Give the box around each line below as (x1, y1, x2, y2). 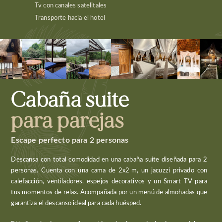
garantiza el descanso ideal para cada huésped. (11, 200, 142, 207)
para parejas (11, 108, 124, 134)
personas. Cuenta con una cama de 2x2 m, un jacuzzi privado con (11, 167, 207, 174)
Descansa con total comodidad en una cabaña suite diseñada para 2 (11, 156, 207, 164)
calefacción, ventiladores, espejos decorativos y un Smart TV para (11, 178, 207, 185)
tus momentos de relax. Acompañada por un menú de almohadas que (11, 189, 207, 196)
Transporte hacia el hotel (35, 14, 105, 22)
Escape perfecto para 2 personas (11, 136, 129, 145)
